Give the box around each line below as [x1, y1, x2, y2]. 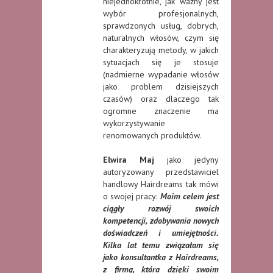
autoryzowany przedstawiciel [103, 166, 219, 177]
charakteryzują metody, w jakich [103, 44, 219, 55]
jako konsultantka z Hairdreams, [103, 251, 219, 263]
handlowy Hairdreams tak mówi [103, 178, 219, 190]
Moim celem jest [160, 190, 219, 202]
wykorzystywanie [103, 117, 165, 129]
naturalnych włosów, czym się [103, 32, 219, 43]
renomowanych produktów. [103, 129, 201, 141]
